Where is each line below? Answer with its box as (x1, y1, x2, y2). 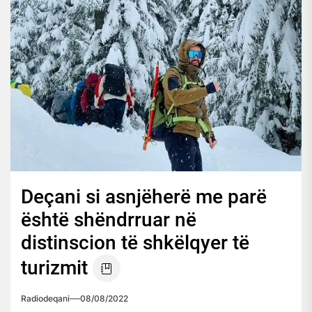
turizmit (21, 256, 88, 279)
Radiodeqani (21, 292, 70, 304)
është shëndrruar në (21, 208, 196, 231)
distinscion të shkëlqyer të (21, 231, 249, 254)
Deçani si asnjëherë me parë (21, 185, 267, 208)
